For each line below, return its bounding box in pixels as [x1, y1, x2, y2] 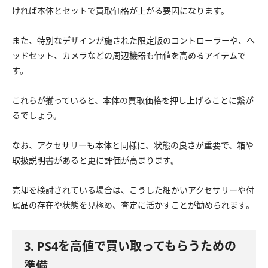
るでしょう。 [12, 109, 62, 121]
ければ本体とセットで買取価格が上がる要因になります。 [12, 5, 229, 17]
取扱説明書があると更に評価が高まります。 [12, 154, 179, 166]
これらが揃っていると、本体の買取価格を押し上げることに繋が [12, 95, 254, 106]
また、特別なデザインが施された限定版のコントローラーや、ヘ [12, 35, 255, 47]
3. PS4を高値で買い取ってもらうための [24, 238, 236, 255]
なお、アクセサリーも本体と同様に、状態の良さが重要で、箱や [12, 139, 254, 151]
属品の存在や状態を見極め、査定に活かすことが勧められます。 [12, 199, 254, 211]
